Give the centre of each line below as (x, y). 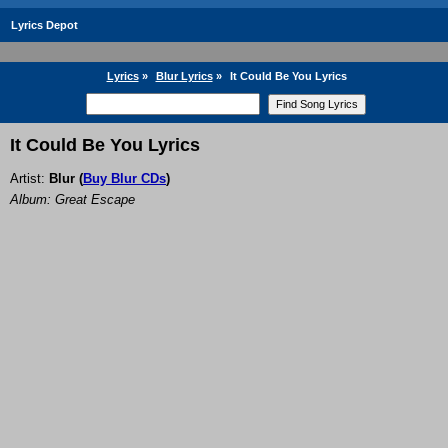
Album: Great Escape (72, 200)
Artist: (29, 179)
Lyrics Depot (44, 25)
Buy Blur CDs (124, 179)
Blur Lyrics (184, 76)
